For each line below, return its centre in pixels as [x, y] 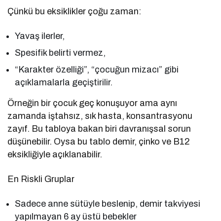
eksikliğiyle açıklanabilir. [55, 154]
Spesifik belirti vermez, [60, 53]
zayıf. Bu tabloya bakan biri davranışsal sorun [99, 129]
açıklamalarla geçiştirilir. [64, 82]
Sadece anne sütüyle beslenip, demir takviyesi [108, 203]
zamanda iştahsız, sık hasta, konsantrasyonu [100, 116]
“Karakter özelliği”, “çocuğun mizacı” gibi [97, 69]
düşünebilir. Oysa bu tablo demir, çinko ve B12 [99, 141]
